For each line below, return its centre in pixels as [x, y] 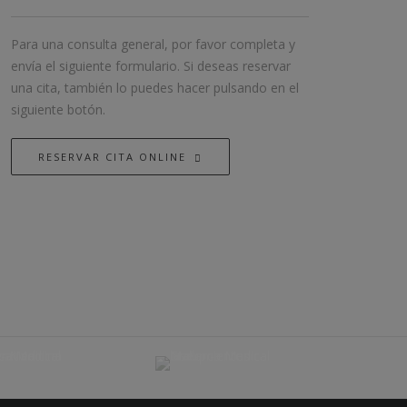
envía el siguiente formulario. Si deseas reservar [151, 66]
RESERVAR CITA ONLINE [112, 157]
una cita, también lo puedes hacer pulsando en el [155, 88]
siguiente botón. [58, 109]
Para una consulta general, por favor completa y [153, 44]
